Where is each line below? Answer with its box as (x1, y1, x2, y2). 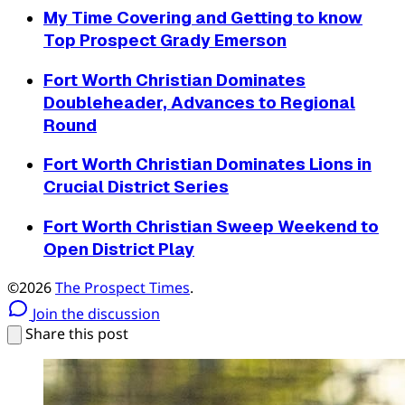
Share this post (25, 323, 128, 344)
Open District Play (43, 238, 194, 261)
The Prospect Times (55, 277, 190, 297)
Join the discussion (33, 303, 160, 324)
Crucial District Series (43, 175, 229, 199)
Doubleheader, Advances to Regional (43, 90, 355, 114)
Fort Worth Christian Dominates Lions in (43, 153, 372, 176)
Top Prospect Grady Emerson (43, 28, 287, 52)
